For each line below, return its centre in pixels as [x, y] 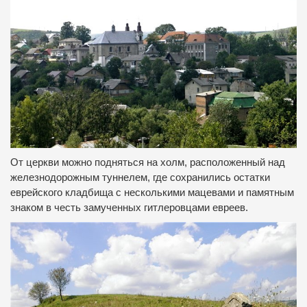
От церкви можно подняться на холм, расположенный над [148, 163]
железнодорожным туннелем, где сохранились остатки [140, 178]
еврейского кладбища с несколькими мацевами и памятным [152, 193]
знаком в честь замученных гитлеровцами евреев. [129, 208]
